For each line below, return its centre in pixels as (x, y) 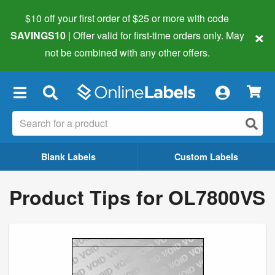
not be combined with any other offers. (127, 52)
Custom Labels (206, 156)
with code (207, 18)
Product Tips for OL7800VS (137, 197)
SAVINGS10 (38, 35)
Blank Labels (68, 156)
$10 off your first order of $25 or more (105, 18)
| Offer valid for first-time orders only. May (156, 35)
